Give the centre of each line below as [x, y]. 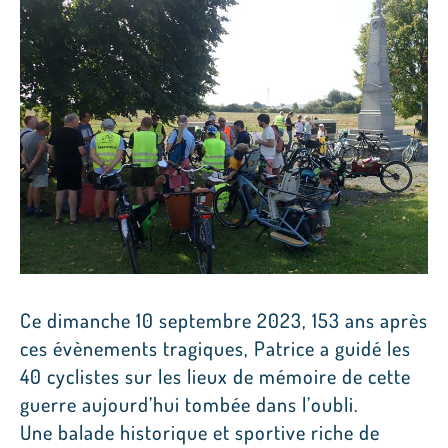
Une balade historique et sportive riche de [200, 432]
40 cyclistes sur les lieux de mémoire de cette [215, 376]
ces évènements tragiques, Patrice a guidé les [215, 348]
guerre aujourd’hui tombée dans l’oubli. [189, 404]
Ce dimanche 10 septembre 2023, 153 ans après [224, 320]
